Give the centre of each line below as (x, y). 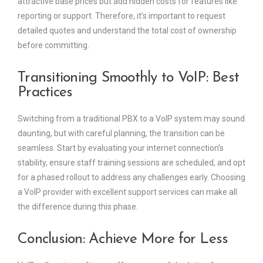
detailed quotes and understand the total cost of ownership (127, 30)
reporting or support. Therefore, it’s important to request (122, 16)
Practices (45, 92)
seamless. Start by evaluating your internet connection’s (121, 148)
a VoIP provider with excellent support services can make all (127, 192)
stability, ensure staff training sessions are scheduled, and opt (131, 162)
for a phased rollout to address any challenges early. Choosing (131, 177)
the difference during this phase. (78, 206)
